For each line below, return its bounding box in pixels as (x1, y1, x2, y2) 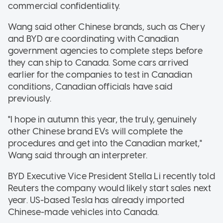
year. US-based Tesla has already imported (8, 194, 185, 206)
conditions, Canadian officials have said (8, 81, 172, 92)
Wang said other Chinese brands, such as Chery (8, 21, 205, 32)
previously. (8, 93, 51, 104)
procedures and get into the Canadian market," (8, 137, 202, 149)
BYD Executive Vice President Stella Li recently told (8, 170, 215, 182)
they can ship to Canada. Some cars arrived (8, 57, 189, 68)
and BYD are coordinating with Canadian (8, 33, 179, 44)
